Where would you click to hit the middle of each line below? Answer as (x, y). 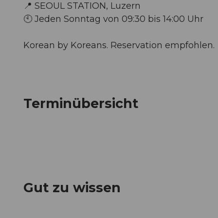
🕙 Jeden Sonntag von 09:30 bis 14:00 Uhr (113, 19)
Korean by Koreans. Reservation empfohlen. (119, 45)
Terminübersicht (81, 104)
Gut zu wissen (72, 188)
